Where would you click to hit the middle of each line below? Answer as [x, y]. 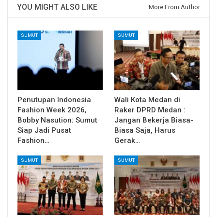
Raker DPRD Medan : [150, 110]
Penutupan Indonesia [54, 100]
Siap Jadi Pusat [44, 130]
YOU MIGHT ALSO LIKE [57, 7]
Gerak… [127, 140]
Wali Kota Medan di [147, 100]
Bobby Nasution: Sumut [57, 120]
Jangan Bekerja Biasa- [154, 120]
